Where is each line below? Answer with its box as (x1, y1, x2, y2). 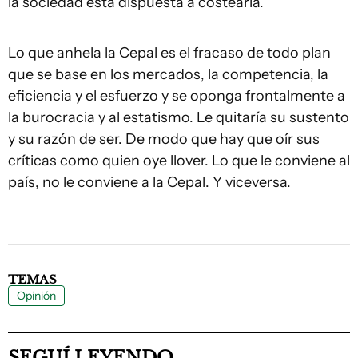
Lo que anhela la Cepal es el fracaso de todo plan (8, 44, 331, 62)
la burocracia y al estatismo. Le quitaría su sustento (8, 109, 349, 126)
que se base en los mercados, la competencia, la (8, 66, 328, 83)
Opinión (17, 288, 56, 303)
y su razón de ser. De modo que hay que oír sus (8, 130, 320, 148)
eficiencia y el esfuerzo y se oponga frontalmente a (8, 87, 345, 105)
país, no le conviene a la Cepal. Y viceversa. (8, 173, 291, 191)
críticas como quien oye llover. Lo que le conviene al (8, 152, 350, 169)
